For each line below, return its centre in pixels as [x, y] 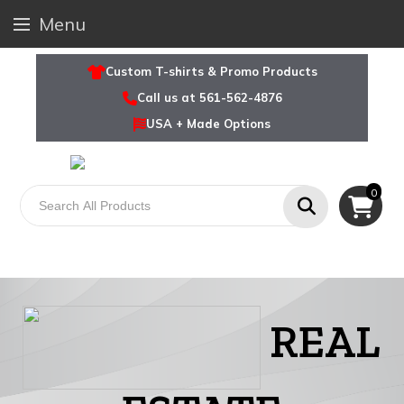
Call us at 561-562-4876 [209, 97]
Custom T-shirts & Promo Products [211, 71]
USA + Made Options [208, 124]
